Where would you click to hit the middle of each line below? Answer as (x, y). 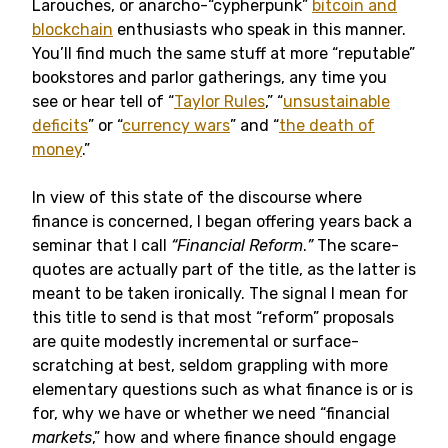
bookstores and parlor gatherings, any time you (209, 77)
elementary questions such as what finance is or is (222, 389)
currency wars (176, 125)
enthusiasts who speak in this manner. (259, 29)
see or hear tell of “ (103, 101)
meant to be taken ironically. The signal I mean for (220, 293)
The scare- (356, 245)
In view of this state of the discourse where (197, 197)
